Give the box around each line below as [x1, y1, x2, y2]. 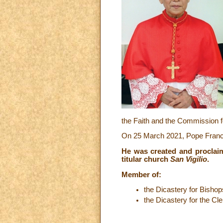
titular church [121, 155, 170, 164]
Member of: [121, 170, 161, 179]
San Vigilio [170, 155, 207, 164]
